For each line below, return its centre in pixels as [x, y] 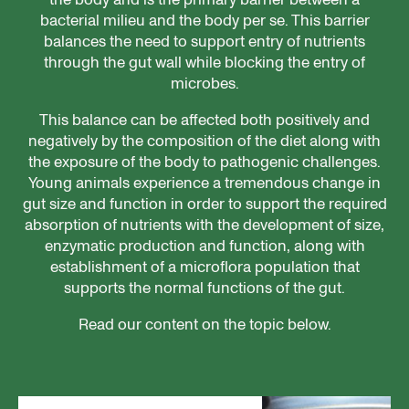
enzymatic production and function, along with [204, 245]
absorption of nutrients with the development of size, [204, 224]
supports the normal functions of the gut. [204, 287]
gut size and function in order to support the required [204, 203]
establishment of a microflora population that [204, 266]
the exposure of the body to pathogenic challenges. [204, 161]
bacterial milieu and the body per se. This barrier [204, 20]
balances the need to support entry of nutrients [204, 41]
